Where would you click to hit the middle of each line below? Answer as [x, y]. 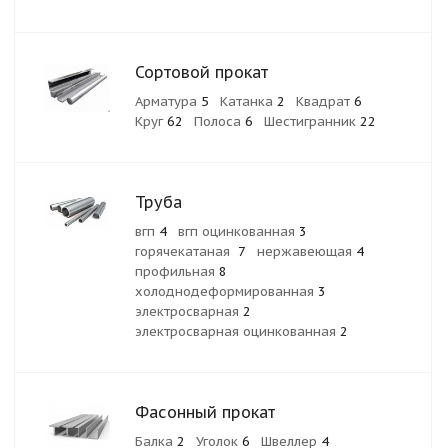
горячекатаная [186, 251]
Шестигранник [312, 121]
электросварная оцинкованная [237, 331]
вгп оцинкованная [238, 231]
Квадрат [325, 101]
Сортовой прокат [201, 72]
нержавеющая [306, 251]
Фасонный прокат [205, 412]
